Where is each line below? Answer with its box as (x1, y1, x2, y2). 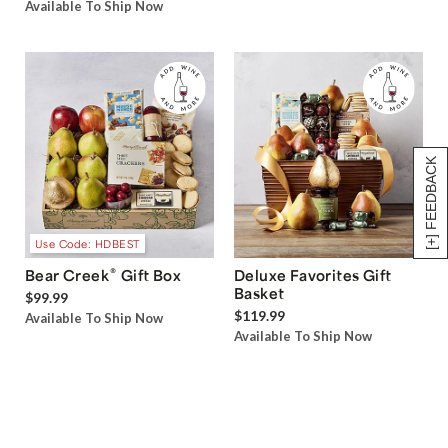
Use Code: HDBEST (34, 236, 140, 250)
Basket (234, 284, 285, 303)
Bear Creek (25, 266, 109, 285)
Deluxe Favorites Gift (234, 266, 392, 285)
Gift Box (117, 266, 182, 285)
